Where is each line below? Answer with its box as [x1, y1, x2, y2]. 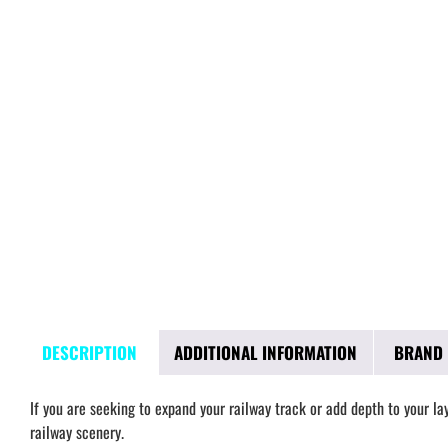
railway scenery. [30, 419, 124, 444]
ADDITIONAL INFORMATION [174, 339, 358, 365]
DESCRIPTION [42, 339, 138, 365]
